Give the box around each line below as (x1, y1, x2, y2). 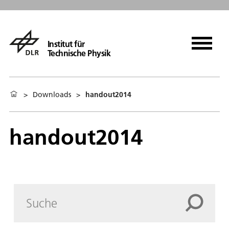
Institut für (47, 38, 85, 49)
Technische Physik (47, 48, 111, 58)
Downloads (33, 89, 71, 99)
